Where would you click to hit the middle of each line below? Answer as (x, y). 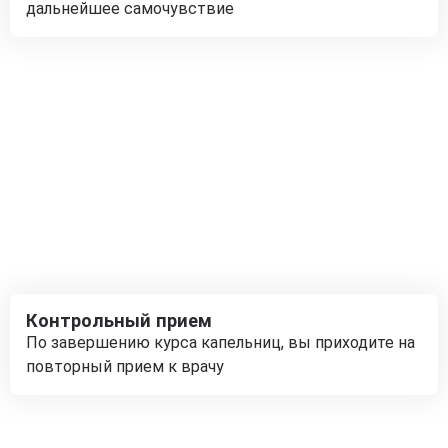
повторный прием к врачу (125, 366)
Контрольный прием (119, 320)
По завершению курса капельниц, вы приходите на (220, 342)
